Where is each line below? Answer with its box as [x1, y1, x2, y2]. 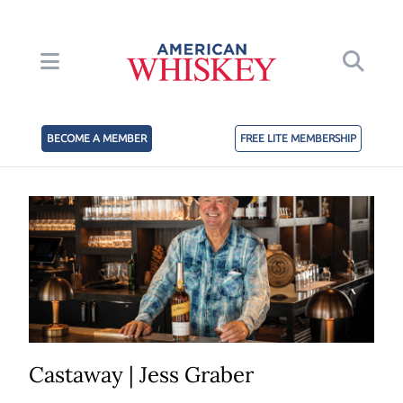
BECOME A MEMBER [47, 132, 147, 145]
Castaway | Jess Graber [29, 361, 254, 390]
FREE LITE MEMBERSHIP [240, 132, 356, 145]
